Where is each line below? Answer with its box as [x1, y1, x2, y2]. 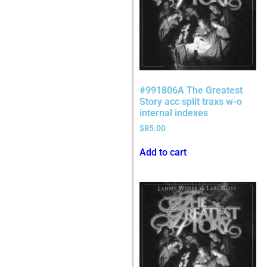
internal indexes [139, 107, 208, 119]
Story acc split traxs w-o [139, 96, 242, 108]
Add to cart [139, 147, 187, 159]
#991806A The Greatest [139, 85, 243, 97]
